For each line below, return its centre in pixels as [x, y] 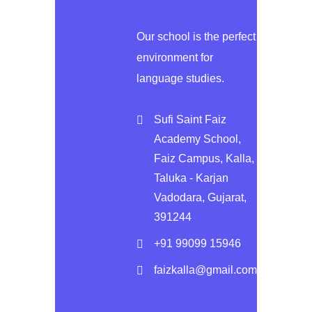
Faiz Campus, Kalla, [204, 159]
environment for [175, 58]
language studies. [180, 79]
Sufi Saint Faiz [190, 120]
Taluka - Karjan [191, 178]
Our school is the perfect [196, 37]
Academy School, [197, 139]
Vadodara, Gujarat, [200, 198]
